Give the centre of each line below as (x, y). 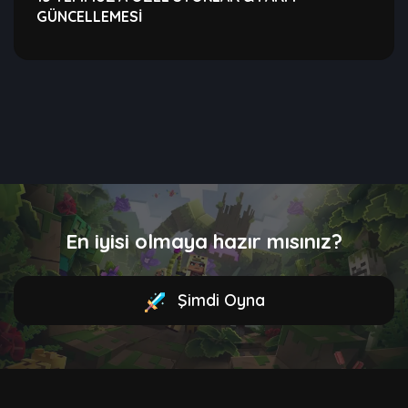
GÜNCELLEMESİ (89, 17)
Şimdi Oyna (219, 301)
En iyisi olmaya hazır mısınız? (204, 241)
